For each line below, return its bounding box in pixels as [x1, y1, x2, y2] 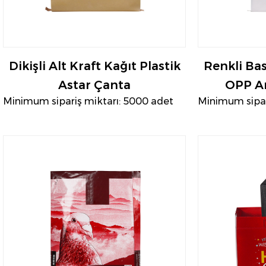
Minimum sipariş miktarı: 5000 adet [3, 96, 173, 107]
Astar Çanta [58, 78, 131, 93]
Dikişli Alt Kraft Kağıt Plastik [8, 59, 180, 74]
